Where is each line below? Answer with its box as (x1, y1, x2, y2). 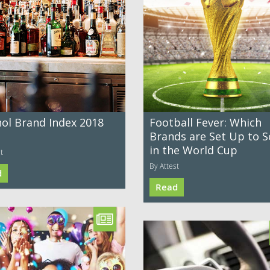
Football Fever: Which (149, 115, 262, 130)
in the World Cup (149, 143, 237, 158)
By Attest (149, 161, 179, 171)
